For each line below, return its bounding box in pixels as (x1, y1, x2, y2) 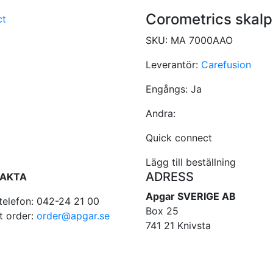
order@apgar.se (37, 209, 110, 222)
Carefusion (201, 58, 251, 71)
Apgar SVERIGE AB (146, 190, 236, 202)
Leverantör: (146, 58, 201, 71)
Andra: (146, 107, 175, 119)
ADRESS (146, 169, 194, 184)
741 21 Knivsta (146, 219, 211, 232)
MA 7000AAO (171, 34, 233, 46)
